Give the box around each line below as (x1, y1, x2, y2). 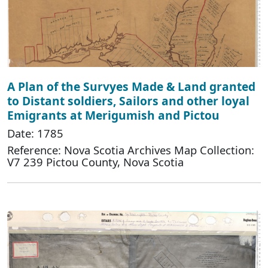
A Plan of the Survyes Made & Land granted (7, 78, 255, 95)
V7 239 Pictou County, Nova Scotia (7, 154, 184, 169)
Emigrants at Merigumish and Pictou (7, 106, 220, 123)
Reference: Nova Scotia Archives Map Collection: (7, 142, 254, 157)
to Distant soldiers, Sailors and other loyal (7, 92, 249, 109)
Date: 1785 (7, 125, 63, 141)
